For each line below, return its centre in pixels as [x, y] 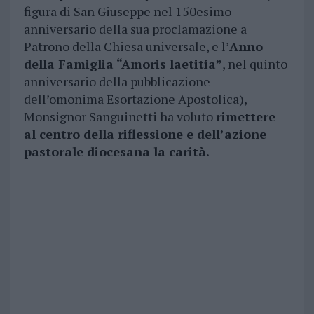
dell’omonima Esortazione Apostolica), [135, 99]
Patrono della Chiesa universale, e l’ [126, 47]
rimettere [245, 117]
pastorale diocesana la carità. [116, 152]
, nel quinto [254, 64]
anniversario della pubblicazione [117, 82]
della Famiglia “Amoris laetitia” [123, 64]
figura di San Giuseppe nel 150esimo [127, 12]
